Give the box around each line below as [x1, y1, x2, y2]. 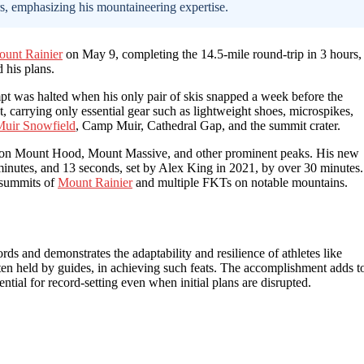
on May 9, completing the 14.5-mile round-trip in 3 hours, [63, 46, 362, 61]
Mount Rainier [58, 175, 132, 189]
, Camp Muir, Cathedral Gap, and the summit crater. [76, 118, 340, 132]
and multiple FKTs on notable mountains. [132, 175, 348, 189]
